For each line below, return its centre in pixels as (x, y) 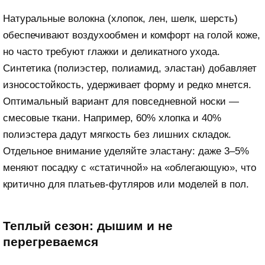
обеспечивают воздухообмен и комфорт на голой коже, (132, 35)
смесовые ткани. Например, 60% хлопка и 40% (112, 118)
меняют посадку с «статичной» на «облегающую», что (130, 168)
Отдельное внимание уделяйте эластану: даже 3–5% (126, 151)
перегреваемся (51, 242)
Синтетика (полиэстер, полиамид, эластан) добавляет (130, 69)
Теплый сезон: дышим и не (88, 226)
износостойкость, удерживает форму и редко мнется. (127, 85)
